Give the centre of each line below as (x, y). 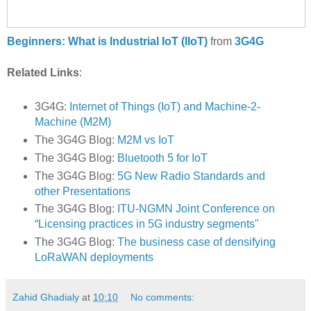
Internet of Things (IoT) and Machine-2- (165, 106)
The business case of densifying (196, 242)
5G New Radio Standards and (191, 176)
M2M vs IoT (145, 140)
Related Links (43, 72)
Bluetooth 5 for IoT (162, 158)
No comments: (163, 297)
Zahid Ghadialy (46, 297)
